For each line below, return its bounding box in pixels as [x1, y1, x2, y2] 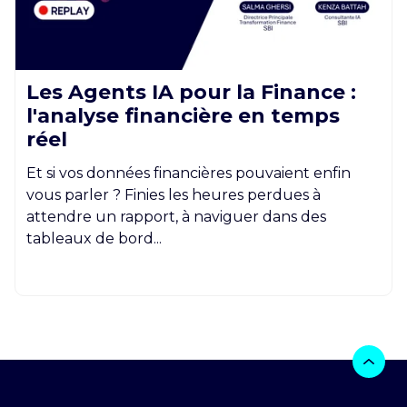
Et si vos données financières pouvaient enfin [26, 164, 351, 182]
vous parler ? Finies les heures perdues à [26, 185, 321, 203]
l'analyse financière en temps [26, 103, 340, 128]
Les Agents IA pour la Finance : [26, 79, 356, 104]
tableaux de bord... [26, 229, 162, 247]
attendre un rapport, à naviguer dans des [26, 207, 326, 225]
